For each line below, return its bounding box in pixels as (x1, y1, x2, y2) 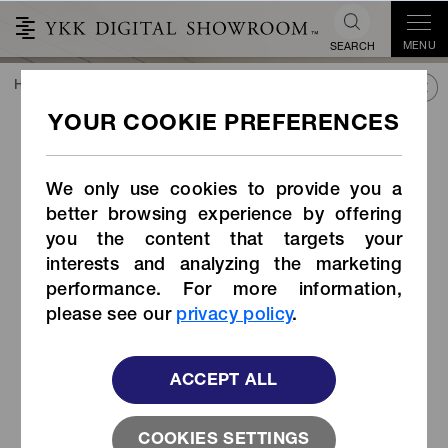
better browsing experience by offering (45, 206, 402, 225)
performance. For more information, (45, 281, 402, 300)
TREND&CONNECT (70, 80, 197, 94)
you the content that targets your (45, 231, 402, 250)
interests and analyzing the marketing (45, 256, 402, 275)
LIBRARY (210, 80, 274, 94)
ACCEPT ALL (170, 372, 278, 390)
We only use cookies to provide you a (45, 181, 402, 200)
